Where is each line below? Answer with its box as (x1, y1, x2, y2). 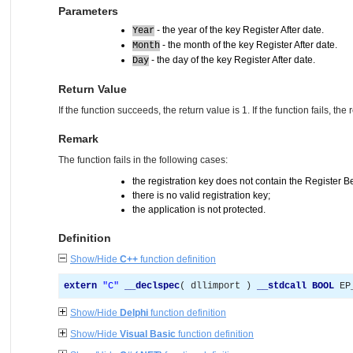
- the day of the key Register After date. (149, 54, 315, 65)
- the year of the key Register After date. (154, 24, 324, 35)
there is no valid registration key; (132, 190, 270, 201)
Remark (58, 132, 98, 145)
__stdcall (257, 281, 307, 292)
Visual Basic (120, 329, 176, 340)
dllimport (185, 281, 246, 292)
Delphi (120, 307, 148, 318)
